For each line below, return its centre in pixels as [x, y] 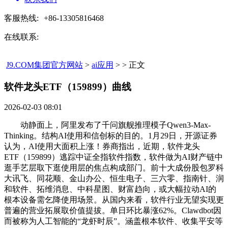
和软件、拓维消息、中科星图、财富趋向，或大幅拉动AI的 [110, 189]
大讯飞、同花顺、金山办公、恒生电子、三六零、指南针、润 [114, 179]
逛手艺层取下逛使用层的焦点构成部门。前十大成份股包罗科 [114, 168]
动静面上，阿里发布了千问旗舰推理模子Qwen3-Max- [107, 125]
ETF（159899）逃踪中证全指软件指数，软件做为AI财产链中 [113, 157]
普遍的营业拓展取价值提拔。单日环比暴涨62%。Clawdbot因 [113, 211]
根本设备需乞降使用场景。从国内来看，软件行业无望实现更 [114, 200]
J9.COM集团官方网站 [45, 65]
